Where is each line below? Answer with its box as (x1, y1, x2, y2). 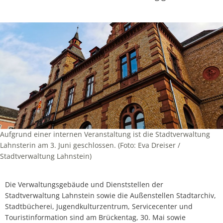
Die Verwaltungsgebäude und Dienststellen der (5, 179, 163, 189)
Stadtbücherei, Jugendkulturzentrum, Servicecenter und (5, 201, 193, 211)
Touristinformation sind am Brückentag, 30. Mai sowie (5, 212, 186, 222)
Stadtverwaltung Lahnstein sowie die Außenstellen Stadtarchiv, (5, 190, 216, 200)
